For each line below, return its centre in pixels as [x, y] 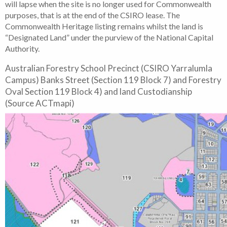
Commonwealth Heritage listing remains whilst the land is [104, 26]
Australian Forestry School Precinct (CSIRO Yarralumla [109, 68]
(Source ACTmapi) [40, 103]
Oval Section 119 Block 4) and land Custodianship [99, 91]
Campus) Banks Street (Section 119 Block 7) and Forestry [113, 80]
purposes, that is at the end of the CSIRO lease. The [92, 15]
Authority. [22, 48]
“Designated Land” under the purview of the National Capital [109, 37]
